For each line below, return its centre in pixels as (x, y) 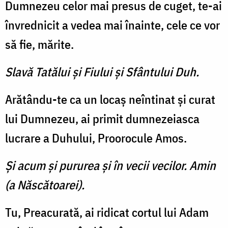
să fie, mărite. (39, 45)
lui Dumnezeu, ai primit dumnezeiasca (102, 119)
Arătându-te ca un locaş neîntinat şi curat (110, 99)
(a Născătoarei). (45, 185)
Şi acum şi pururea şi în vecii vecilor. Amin (110, 166)
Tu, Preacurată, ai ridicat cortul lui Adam (107, 212)
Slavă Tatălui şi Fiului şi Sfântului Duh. (102, 72)
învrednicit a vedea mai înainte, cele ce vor (112, 25)
